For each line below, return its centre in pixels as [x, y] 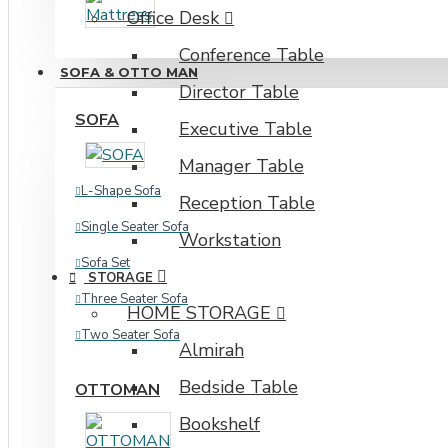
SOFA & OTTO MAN [129, 72]
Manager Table [241, 166]
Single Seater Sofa [135, 227]
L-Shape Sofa [121, 191]
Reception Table [247, 203]
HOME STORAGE [199, 313]
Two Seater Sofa [130, 335]
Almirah [211, 350]
